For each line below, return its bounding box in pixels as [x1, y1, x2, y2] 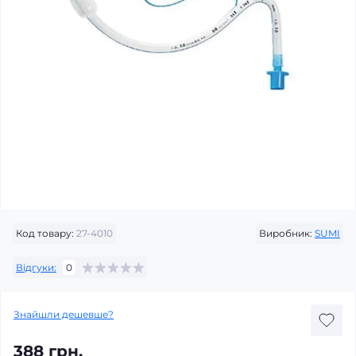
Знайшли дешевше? [14, 308, 114, 320]
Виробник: [259, 227, 312, 239]
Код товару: [16, 227, 74, 239]
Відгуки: [16, 261, 56, 273]
